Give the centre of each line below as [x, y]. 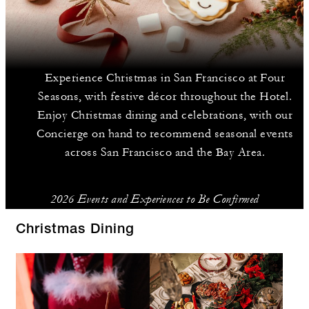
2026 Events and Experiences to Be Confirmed [154, 199]
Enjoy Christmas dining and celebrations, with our [165, 115]
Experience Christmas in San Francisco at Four [165, 78]
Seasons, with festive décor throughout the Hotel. [165, 97]
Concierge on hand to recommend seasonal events [165, 134]
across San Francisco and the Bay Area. [165, 152]
